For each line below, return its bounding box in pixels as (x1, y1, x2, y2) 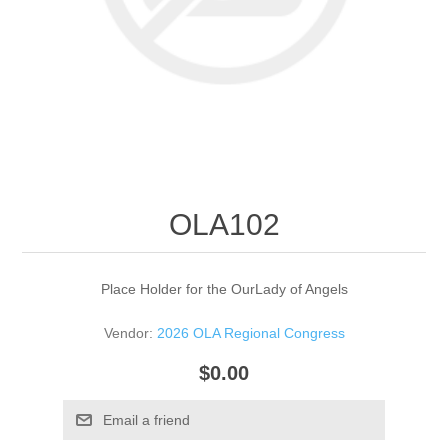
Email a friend (102, 412, 190, 429)
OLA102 (168, 207, 280, 241)
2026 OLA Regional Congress (156, 324, 345, 341)
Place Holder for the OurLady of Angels (100, 280, 348, 297)
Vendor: (103, 324, 153, 341)
